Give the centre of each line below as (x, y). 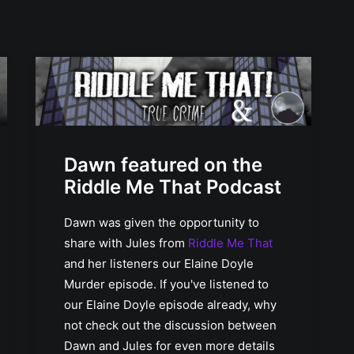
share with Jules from (126, 243)
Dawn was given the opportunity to (162, 222)
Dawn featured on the (163, 164)
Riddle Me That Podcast (173, 186)
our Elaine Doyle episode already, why (170, 304)
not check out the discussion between (170, 325)
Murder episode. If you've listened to (166, 284)
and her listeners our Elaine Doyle (159, 263)
